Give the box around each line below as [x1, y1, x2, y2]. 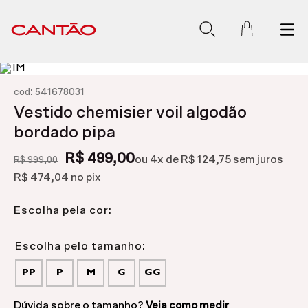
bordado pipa [14, 124, 115, 141]
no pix [69, 172, 101, 183]
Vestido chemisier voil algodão [14, 104, 247, 121]
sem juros [231, 154, 283, 165]
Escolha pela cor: [14, 205, 112, 216]
